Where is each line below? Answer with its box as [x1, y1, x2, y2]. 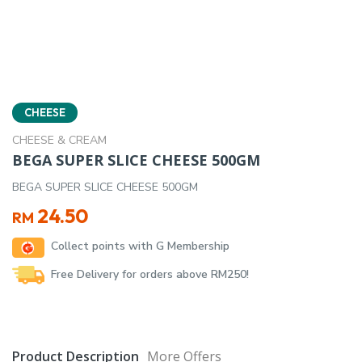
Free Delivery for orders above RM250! [51, 267, 249, 283]
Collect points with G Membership [51, 238, 229, 254]
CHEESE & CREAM [12, 133, 107, 148]
